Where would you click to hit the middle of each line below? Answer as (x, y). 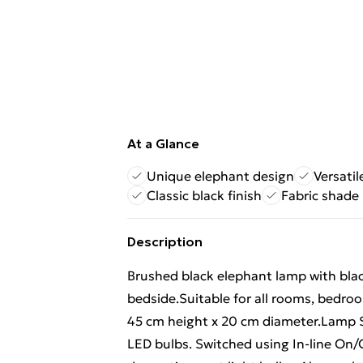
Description (165, 241)
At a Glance (163, 143)
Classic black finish (204, 195)
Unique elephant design (220, 176)
